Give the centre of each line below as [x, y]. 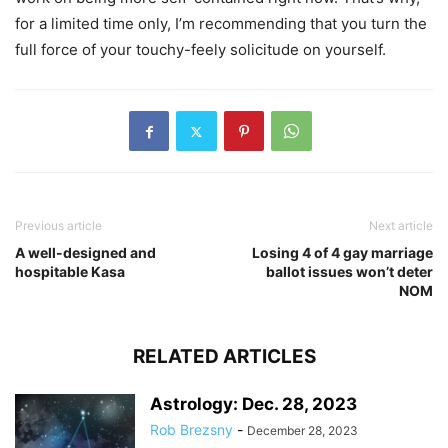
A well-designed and [85, 252]
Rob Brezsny [191, 429]
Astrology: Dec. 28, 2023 [253, 404]
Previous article [58, 225]
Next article [401, 225]
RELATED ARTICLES [224, 356]
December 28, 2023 [302, 430]
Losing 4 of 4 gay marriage [342, 252]
